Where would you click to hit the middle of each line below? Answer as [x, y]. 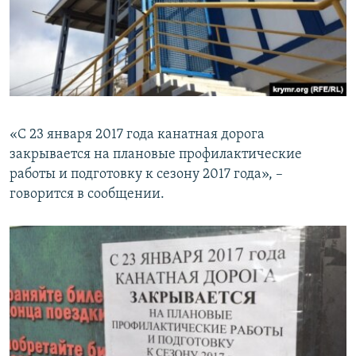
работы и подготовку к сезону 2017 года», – [146, 175]
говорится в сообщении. [87, 195]
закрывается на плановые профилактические [156, 155]
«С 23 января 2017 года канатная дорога [137, 135]
